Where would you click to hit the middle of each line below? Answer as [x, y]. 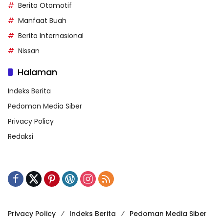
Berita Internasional [51, 35]
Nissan [29, 51]
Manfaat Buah [42, 20]
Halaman [37, 72]
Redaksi [21, 136]
